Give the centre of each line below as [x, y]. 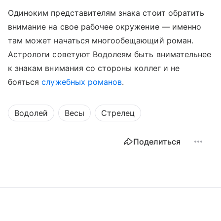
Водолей [31, 113]
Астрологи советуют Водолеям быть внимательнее [110, 55]
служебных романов [82, 82]
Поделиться [157, 142]
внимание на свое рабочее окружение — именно [105, 27]
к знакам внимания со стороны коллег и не [94, 68]
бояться [25, 82]
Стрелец [118, 113]
